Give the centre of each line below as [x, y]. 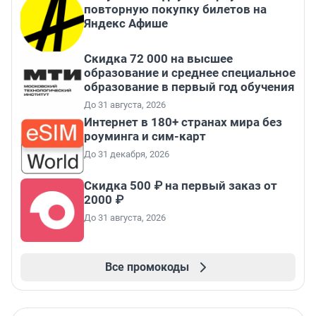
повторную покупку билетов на [175, 10]
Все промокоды [147, 267]
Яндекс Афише [126, 24]
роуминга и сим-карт [145, 136]
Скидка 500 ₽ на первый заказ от [181, 186]
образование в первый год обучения [189, 87]
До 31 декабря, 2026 [127, 154]
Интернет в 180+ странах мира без [183, 122]
